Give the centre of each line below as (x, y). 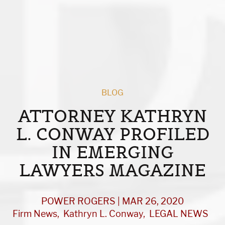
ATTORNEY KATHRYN (113, 116)
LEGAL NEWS (179, 214)
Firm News (35, 214)
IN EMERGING (113, 152)
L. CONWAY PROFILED (113, 134)
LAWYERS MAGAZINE (113, 170)
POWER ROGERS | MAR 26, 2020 (113, 201)
